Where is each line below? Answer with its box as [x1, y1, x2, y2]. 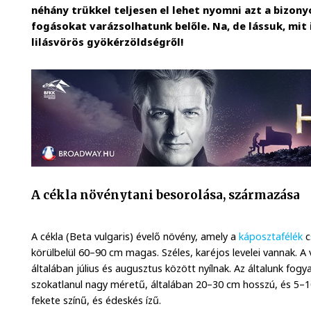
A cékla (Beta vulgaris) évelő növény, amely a [31, 229, 239, 243]
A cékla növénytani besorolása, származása [31, 187, 301, 203]
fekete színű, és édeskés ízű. [31, 293, 162, 307]
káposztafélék [239, 229, 306, 243]
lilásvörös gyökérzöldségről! [31, 35, 184, 49]
